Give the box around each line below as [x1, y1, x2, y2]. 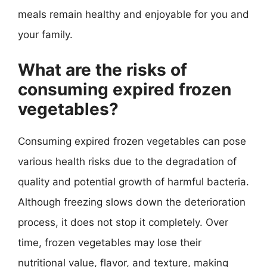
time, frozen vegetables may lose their [18, 236, 201, 249]
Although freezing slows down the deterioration [18, 195, 246, 208]
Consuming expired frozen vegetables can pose [18, 135, 246, 147]
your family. [18, 29, 73, 41]
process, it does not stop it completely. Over [18, 216, 228, 228]
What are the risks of [18, 59, 187, 80]
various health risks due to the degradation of [18, 155, 237, 167]
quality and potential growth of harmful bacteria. [18, 175, 249, 188]
